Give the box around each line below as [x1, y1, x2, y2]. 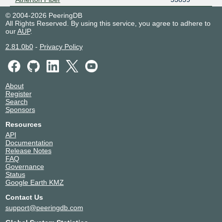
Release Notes [5, 147, 52, 155]
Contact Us [5, 193, 43, 202]
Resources [5, 120, 42, 129]
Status [5, 170, 25, 179]
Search [5, 98, 28, 106]
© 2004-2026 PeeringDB [5, 11, 82, 19]
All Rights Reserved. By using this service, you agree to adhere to [5, 19, 211, 27]
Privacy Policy [39, 42, 83, 51]
